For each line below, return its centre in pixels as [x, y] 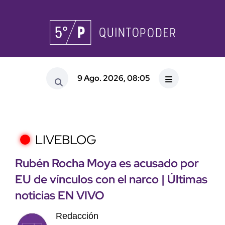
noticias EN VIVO [60, 196]
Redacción [77, 216]
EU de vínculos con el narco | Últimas [111, 180]
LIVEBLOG [66, 140]
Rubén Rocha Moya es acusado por [107, 163]
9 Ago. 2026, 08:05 [114, 78]
